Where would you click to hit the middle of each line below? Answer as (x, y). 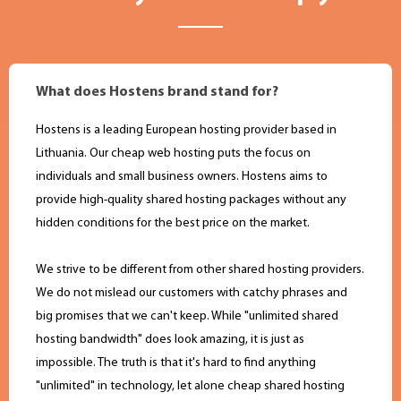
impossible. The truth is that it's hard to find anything (176, 363)
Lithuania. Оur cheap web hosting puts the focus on (173, 154)
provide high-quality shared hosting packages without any (191, 200)
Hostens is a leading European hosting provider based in (186, 131)
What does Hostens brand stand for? (157, 93)
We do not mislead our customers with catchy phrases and (192, 294)
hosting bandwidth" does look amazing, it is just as (170, 340)
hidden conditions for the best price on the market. (173, 224)
